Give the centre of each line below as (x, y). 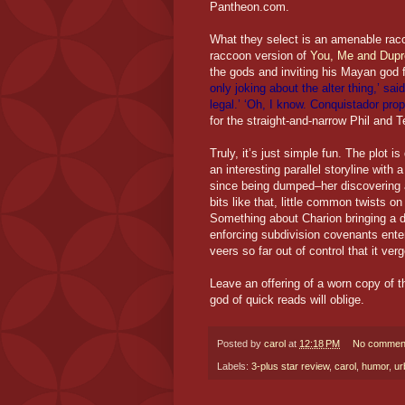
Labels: (234, 366)
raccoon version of (260, 56)
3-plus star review (290, 366)
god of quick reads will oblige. (287, 300)
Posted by (240, 344)
